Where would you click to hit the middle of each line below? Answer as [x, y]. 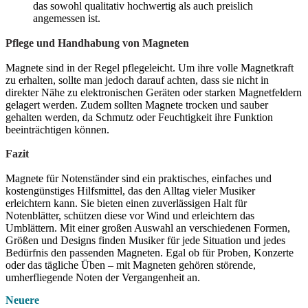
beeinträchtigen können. [57, 130]
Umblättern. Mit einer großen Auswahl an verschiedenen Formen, [148, 228]
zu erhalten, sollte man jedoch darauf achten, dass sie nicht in [137, 80]
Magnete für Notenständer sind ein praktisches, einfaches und [139, 178]
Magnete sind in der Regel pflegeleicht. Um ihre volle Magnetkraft [150, 68]
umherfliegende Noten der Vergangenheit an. [103, 277]
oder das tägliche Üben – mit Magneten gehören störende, [131, 265]
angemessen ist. [67, 18]
